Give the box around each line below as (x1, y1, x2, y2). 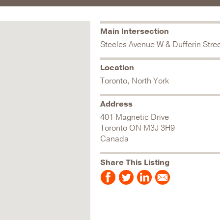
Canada (100, 134, 129, 144)
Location (100, 62, 134, 73)
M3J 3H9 (143, 123, 175, 134)
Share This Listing (100, 157, 169, 168)
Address (100, 99, 133, 110)
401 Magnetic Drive (100, 112, 169, 123)
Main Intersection (100, 26, 169, 37)
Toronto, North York (100, 76, 169, 86)
